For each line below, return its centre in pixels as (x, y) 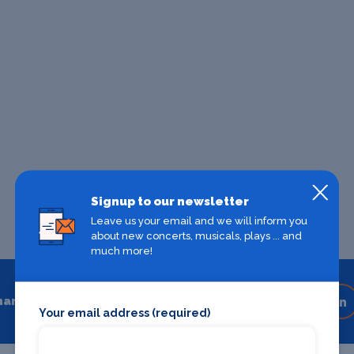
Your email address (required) (124, 313)
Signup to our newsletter (169, 201)
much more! (121, 250)
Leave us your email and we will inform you (199, 220)
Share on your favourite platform (130, 301)
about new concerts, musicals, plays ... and (196, 235)
